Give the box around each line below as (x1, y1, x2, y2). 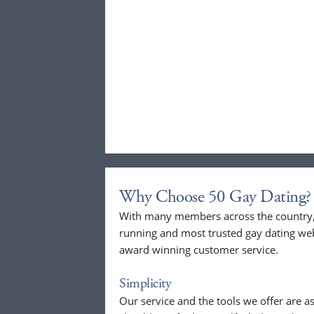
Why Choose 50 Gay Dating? (119, 186, 311, 209)
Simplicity (119, 275, 171, 293)
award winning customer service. (119, 243, 278, 257)
